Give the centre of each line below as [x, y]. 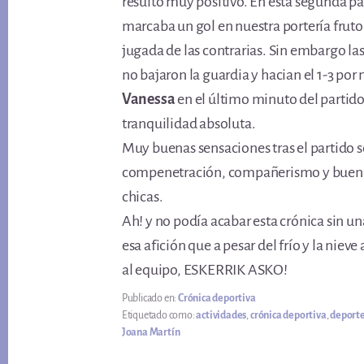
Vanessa [148, 99]
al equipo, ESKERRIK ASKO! [204, 270]
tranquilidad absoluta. [188, 123]
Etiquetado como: [159, 315]
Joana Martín [151, 332]
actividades [221, 315]
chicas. [142, 197]
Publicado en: [150, 298]
